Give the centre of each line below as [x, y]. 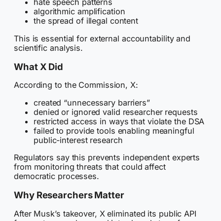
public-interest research [78, 140]
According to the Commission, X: [76, 85]
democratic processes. [56, 176]
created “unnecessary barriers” [92, 102]
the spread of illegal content [86, 21]
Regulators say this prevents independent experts [107, 157]
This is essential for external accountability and [102, 38]
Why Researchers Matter [69, 195]
